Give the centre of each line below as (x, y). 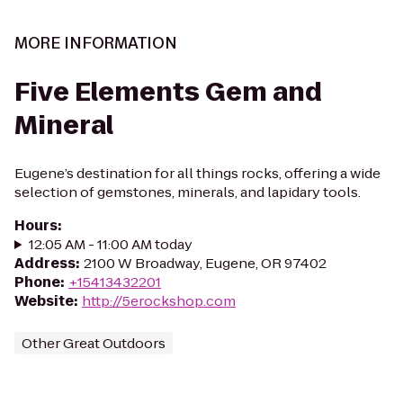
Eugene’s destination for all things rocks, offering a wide (197, 173)
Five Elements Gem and (168, 92)
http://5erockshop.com (159, 301)
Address (45, 263)
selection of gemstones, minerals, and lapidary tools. (188, 192)
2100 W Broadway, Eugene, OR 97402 (205, 263)
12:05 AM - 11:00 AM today (110, 244)
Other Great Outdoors (94, 343)
